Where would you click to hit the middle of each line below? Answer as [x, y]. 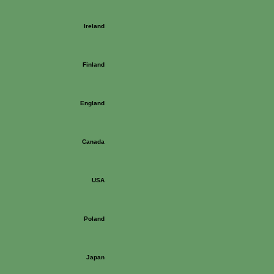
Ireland [94, 26]
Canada [93, 142]
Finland [94, 65]
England [92, 103]
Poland [94, 219]
